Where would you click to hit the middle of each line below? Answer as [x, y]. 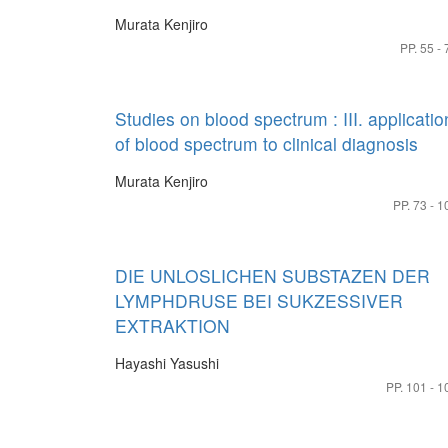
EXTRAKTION [172, 325]
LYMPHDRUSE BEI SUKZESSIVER [259, 300]
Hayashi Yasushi [167, 363]
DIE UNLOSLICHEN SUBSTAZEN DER [272, 275]
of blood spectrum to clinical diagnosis [266, 143]
